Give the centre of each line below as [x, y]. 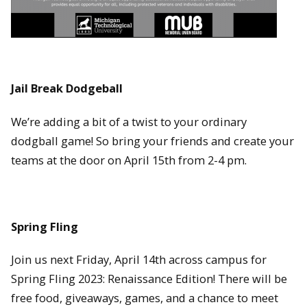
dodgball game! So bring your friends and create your [152, 141]
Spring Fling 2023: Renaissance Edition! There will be [149, 279]
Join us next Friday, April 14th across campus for [139, 260]
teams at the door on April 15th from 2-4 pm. [129, 160]
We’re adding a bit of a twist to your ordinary [129, 122]
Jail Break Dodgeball [67, 88]
